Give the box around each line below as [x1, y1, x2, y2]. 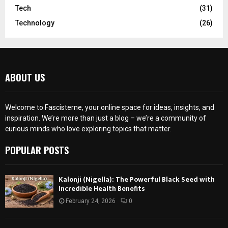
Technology [15, 19, 54, 27]
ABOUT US [5, 71, 45, 84]
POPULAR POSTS [5, 144, 69, 157]
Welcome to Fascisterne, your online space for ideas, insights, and [5, 103, 214, 112]
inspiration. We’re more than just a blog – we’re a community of [5, 114, 206, 123]
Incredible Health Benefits [59, 183, 145, 195]
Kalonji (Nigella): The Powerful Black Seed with [59, 174, 215, 186]
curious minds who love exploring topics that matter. [5, 125, 172, 133]
